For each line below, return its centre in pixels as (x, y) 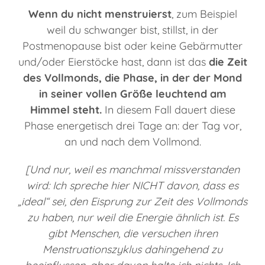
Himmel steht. (66, 110)
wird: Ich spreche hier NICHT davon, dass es (132, 186)
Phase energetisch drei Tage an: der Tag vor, (132, 126)
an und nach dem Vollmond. (132, 142)
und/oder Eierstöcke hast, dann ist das (113, 62)
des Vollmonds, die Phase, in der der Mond (132, 78)
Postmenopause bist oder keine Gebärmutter (132, 46)
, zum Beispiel (204, 14)
